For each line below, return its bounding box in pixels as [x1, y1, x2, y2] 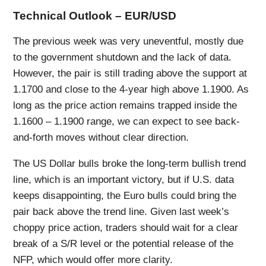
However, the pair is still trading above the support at [13, 67, 248, 79]
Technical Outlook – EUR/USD [13, 9, 177, 23]
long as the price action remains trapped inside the [13, 99, 237, 111]
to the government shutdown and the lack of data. [13, 51, 232, 63]
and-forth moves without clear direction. [13, 131, 189, 143]
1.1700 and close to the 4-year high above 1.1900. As [13, 83, 249, 95]
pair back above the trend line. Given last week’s [13, 205, 230, 217]
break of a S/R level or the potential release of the [13, 237, 234, 249]
